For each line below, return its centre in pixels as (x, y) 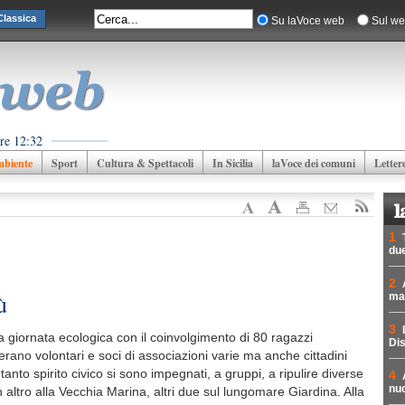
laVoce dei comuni (314, 163)
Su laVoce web (308, 21)
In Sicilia (233, 163)
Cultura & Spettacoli (145, 163)
